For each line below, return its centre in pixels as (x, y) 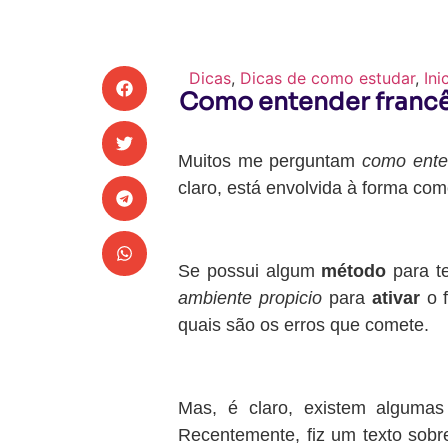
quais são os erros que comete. (306, 324)
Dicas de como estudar (328, 78)
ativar (395, 297)
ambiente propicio (250, 297)
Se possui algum (250, 270)
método (354, 270)
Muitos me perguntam (270, 161)
